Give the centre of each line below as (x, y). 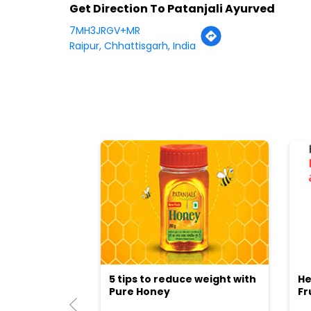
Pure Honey (139, 291)
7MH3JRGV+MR (104, 31)
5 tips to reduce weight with (182, 279)
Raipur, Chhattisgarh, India (132, 46)
